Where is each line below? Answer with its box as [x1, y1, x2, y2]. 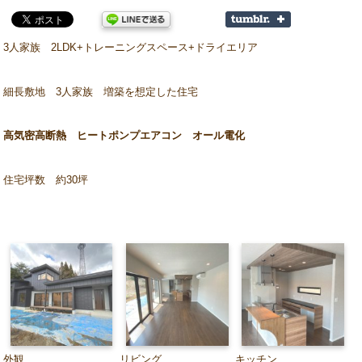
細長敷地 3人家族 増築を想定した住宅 [3, 85, 199, 98]
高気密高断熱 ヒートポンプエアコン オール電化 [3, 129, 246, 142]
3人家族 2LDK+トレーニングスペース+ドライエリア [3, 41, 259, 54]
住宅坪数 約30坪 [3, 173, 89, 186]
